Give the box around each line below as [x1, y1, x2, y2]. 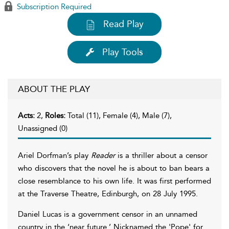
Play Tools [102, 46, 143, 58]
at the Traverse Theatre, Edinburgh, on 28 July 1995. [18, 189, 198, 198]
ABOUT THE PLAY [18, 83, 90, 94]
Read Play [103, 18, 144, 30]
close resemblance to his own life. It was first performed [18, 176, 211, 186]
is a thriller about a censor [118, 150, 208, 160]
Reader [91, 150, 118, 160]
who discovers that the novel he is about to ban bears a [18, 163, 210, 173]
